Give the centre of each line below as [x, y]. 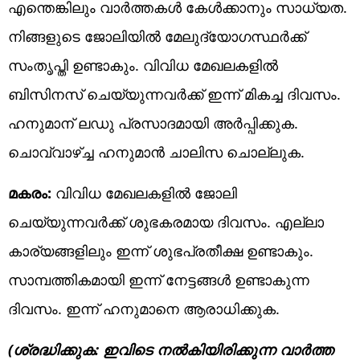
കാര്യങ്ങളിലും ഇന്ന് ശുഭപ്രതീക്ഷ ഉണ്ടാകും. [161, 250]
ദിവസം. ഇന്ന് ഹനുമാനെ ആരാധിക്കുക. [144, 308]
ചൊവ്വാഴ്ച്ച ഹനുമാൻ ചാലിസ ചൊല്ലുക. [156, 151]
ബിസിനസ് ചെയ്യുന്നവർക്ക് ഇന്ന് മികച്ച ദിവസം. [174, 94]
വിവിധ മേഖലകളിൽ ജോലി [144, 192]
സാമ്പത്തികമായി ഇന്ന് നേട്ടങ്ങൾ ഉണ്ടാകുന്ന [159, 279]
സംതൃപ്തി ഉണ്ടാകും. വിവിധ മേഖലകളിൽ [143, 65]
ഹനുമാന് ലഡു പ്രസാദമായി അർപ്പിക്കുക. [153, 123]
